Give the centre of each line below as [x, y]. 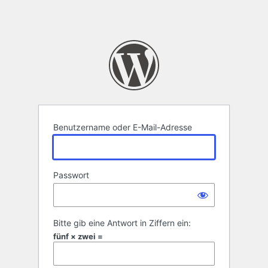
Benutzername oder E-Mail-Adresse [123, 127]
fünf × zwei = [78, 237]
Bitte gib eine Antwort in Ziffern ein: [122, 223]
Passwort [71, 175]
